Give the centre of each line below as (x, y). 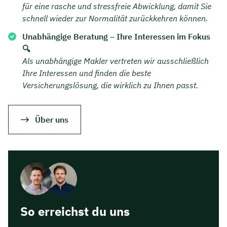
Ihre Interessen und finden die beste (87, 73)
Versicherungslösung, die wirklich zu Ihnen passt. (110, 85)
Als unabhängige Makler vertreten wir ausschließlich (116, 61)
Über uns (52, 120)
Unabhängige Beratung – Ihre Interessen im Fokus (116, 37)
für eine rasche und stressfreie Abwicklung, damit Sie (117, 6)
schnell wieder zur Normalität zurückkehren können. (115, 18)
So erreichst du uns (75, 212)
